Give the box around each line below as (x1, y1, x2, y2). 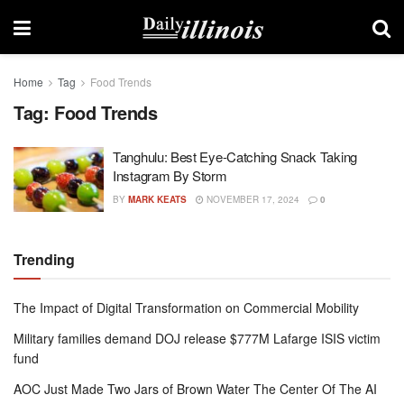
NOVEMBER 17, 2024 (204, 193, 299, 206)
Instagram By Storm (113, 166, 227, 185)
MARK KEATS (128, 193, 187, 206)
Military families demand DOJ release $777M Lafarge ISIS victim (14, 328, 381, 347)
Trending (14, 248, 75, 270)
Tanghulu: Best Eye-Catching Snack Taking (113, 147, 357, 166)
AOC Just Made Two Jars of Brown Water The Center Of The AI (14, 379, 377, 398)
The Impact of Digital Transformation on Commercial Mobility (14, 298, 359, 317)
